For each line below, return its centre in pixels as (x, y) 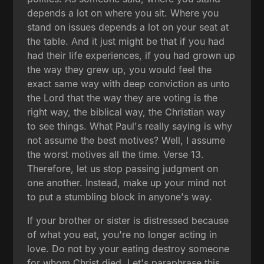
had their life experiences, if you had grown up (131, 55)
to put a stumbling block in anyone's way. (120, 197)
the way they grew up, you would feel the (120, 69)
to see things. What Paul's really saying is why (130, 126)
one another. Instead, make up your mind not (127, 182)
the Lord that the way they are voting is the (123, 98)
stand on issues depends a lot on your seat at (128, 27)
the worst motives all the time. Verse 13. (116, 154)
